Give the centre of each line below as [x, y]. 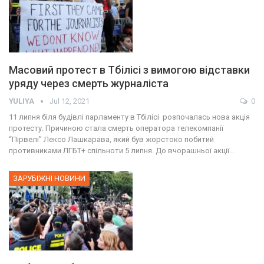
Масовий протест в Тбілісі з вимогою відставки [129, 70]
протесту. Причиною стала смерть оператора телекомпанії [116, 128]
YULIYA [22, 101]
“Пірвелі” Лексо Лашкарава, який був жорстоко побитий [111, 140]
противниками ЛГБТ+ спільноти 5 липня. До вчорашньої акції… [122, 151]
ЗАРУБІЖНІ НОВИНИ [49, 179]
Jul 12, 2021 [70, 101]
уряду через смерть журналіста [89, 84]
